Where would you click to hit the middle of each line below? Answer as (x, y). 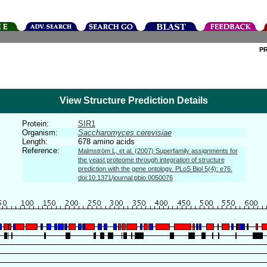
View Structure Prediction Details (133, 100)
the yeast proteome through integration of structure (151, 160)
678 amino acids (106, 142)
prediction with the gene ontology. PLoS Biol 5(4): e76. (155, 169)
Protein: (35, 124)
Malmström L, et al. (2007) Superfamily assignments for (158, 151)
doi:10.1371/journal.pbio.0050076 (125, 178)
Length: (35, 142)
